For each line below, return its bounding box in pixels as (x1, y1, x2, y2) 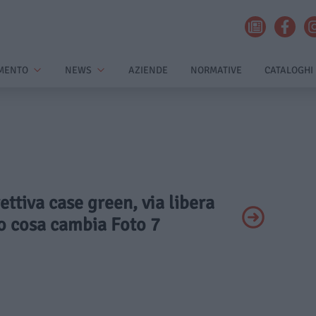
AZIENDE (128, 64, 168, 76)
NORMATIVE (190, 64, 242, 76)
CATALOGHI (265, 64, 313, 76)
